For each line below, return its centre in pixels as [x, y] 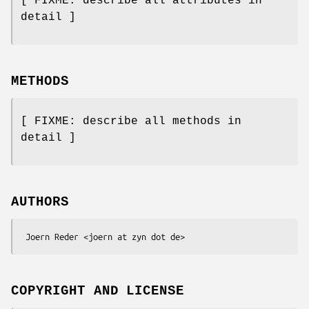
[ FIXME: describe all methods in [131, 121]
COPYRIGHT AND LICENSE [98, 291]
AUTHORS [40, 202]
